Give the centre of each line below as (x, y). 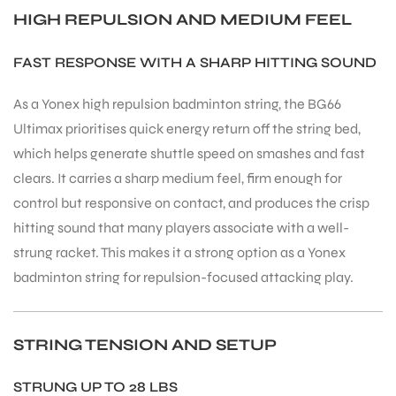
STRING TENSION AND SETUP (145, 345)
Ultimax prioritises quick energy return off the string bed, (187, 128)
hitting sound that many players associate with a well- (181, 227)
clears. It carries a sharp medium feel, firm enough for (178, 178)
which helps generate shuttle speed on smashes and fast (189, 153)
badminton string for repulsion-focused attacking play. (183, 277)
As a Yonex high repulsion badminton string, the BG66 (177, 103)
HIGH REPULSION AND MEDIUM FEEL (183, 20)
